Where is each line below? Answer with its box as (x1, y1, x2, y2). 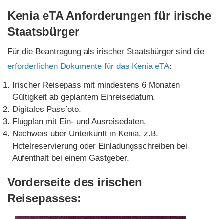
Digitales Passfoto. (12, 104, 81, 114)
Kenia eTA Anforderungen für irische (7, 8, 211, 22)
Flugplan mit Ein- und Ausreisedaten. (12, 116, 146, 126)
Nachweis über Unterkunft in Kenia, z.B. (12, 129, 158, 138)
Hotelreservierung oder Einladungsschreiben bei (12, 141, 187, 151)
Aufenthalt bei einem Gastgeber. (12, 153, 129, 163)
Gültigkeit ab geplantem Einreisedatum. (12, 92, 155, 102)
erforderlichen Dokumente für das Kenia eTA (7, 61, 169, 71)
